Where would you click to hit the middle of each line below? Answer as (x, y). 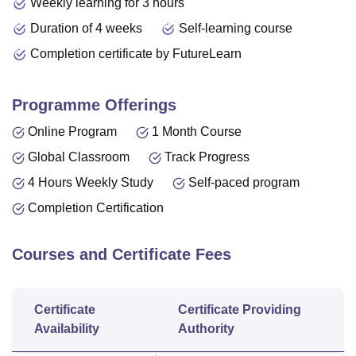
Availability (67, 329)
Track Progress (207, 157)
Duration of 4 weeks (86, 28)
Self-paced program (244, 182)
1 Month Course (197, 132)
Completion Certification (96, 208)
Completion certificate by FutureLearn (136, 54)
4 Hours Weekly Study (91, 182)
